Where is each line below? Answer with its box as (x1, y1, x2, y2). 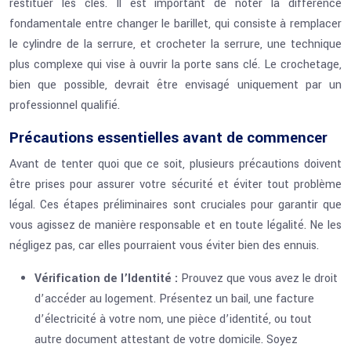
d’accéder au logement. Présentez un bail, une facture (34, 291, 314, 307)
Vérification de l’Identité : (34, 270, 181, 287)
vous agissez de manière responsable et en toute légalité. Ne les (9, 217, 342, 233)
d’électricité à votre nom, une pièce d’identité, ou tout (34, 311, 312, 327)
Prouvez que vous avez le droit (181, 270, 338, 287)
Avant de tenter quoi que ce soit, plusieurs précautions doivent (9, 156, 342, 172)
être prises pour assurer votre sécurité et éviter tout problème (9, 176, 342, 193)
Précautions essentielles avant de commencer (9, 127, 327, 149)
